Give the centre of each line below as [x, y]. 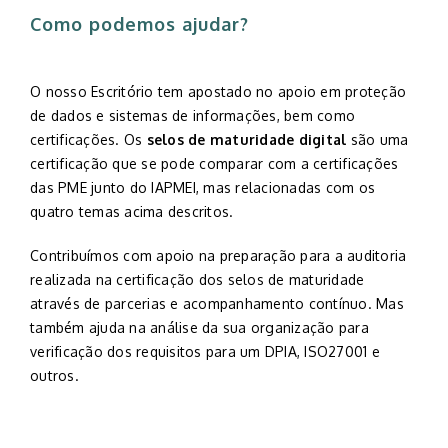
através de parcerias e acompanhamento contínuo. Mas [217, 303]
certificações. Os [88, 139]
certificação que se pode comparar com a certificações [214, 163]
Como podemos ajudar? [139, 24]
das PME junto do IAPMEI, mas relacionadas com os [202, 187]
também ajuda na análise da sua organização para [199, 327]
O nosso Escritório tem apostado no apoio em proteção [218, 91]
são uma [377, 139]
